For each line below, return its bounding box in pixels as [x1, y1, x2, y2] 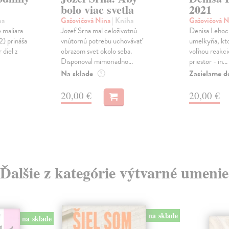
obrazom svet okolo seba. [60, 45, 132, 57]
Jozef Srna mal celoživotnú [60, 25, 137, 37]
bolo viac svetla [60, 1, 134, 18]
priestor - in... [189, 56, 227, 67]
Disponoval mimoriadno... [60, 56, 133, 67]
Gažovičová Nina [60, 15, 112, 27]
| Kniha [111, 15, 133, 27]
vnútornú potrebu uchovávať [60, 35, 142, 47]
